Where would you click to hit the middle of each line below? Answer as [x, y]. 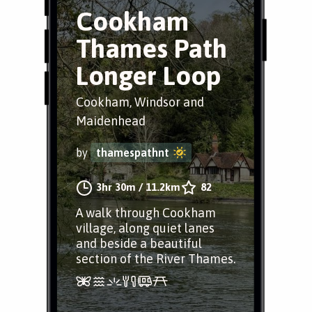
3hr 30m [116, 187]
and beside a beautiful [139, 243]
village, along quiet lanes [145, 228]
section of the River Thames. [156, 259]
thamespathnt [133, 153]
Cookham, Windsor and [140, 102]
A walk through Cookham [146, 213]
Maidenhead [111, 121]
